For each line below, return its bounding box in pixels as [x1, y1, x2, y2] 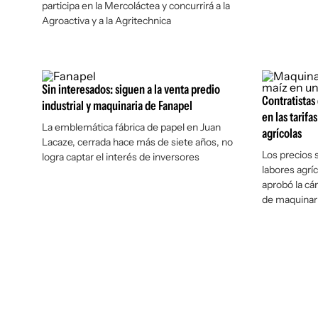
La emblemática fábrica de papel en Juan [42, 121, 221, 133]
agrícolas [261, 126, 302, 141]
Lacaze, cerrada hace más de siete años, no [42, 136, 233, 148]
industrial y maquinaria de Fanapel [42, 98, 192, 114]
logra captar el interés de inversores [42, 150, 199, 163]
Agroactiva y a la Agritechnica [42, 14, 171, 27]
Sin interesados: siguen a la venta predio [42, 82, 220, 97]
